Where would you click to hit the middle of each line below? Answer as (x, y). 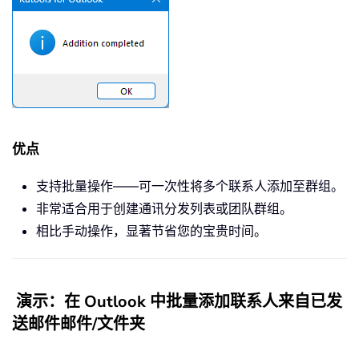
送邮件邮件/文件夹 (79, 325)
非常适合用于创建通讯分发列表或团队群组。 (164, 209)
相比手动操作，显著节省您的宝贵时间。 (151, 231)
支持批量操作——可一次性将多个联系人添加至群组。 (190, 186)
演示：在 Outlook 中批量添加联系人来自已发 (179, 302)
